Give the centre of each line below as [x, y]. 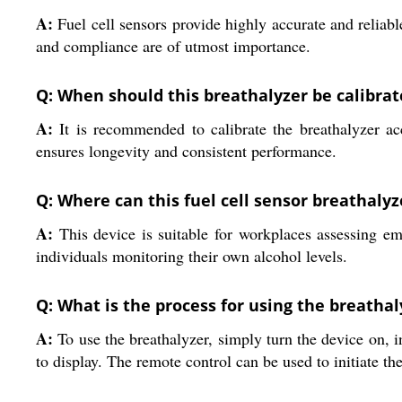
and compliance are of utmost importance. [173, 46]
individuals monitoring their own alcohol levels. [192, 256]
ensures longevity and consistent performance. [186, 151]
